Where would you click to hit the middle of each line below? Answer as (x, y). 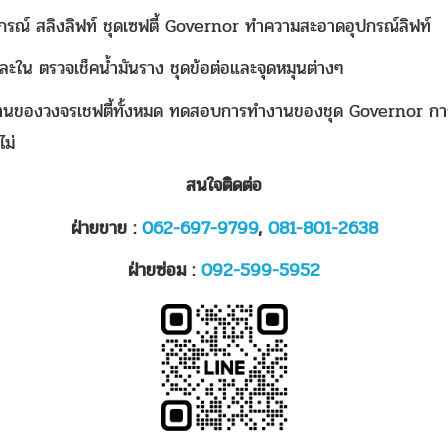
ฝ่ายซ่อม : (164, 270)
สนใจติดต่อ (224, 185)
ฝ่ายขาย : (106, 227)
